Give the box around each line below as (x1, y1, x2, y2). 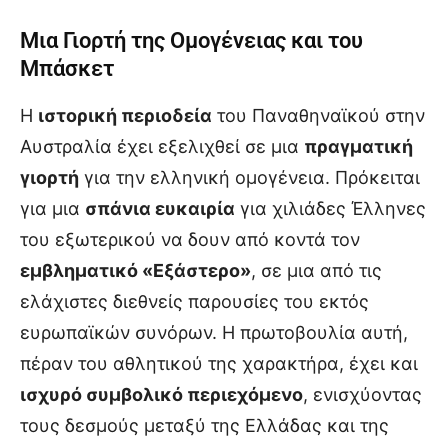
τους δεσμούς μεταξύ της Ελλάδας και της (20, 414, 389, 436)
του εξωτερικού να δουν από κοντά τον (20, 228, 360, 250)
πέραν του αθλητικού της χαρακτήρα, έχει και (20, 352, 418, 374)
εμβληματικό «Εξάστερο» (20, 259, 251, 281)
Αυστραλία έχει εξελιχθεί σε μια (20, 135, 304, 157)
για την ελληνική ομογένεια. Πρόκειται (79, 166, 420, 188)
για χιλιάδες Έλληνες (235, 197, 426, 219)
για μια (20, 197, 85, 219)
